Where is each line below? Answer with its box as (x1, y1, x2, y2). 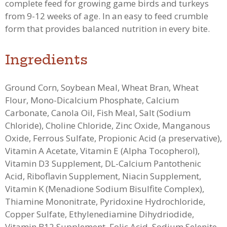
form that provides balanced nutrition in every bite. (5, 22, 210, 34)
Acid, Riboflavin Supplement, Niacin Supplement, (5, 170, 201, 182)
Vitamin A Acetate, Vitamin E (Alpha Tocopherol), (5, 144, 200, 157)
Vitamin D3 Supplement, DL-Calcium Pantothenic (5, 157, 201, 169)
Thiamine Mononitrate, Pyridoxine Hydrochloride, (5, 195, 205, 207)
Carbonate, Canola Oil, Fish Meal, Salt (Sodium (5, 106, 191, 119)
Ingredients (5, 51, 88, 68)
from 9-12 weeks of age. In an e (5, 10, 129, 22)
